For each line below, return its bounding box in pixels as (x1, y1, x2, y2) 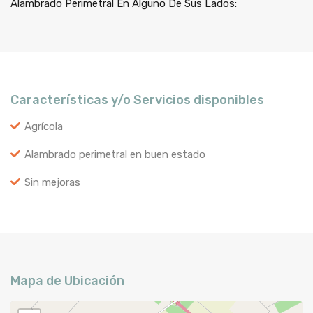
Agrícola (24, 119, 63, 133)
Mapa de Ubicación (10, 272, 124, 289)
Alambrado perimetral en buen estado (24, 147, 205, 161)
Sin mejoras (24, 175, 80, 189)
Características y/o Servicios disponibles (10, 92, 264, 108)
